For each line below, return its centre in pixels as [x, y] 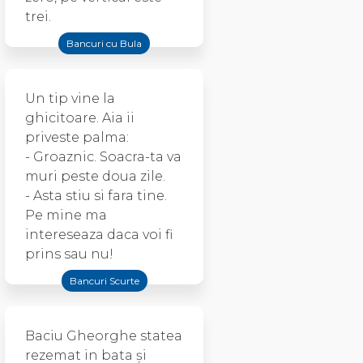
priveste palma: [77, 137]
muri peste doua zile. [95, 176]
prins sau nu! [69, 254]
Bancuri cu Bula [104, 43]
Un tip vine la [70, 98]
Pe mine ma [66, 215]
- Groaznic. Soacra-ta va [103, 157]
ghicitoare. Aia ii [80, 118]
